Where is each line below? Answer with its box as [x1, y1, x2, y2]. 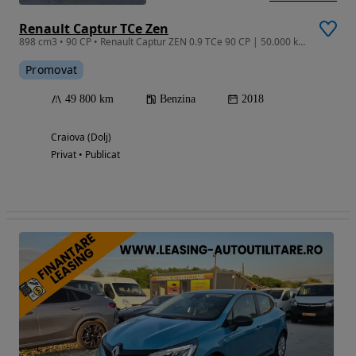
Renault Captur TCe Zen [19, 19, 168, 37]
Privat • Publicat [51, 147, 120, 161]
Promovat [25, 61, 78, 77]
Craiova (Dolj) [51, 130, 111, 144]
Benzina [160, 92, 195, 105]
